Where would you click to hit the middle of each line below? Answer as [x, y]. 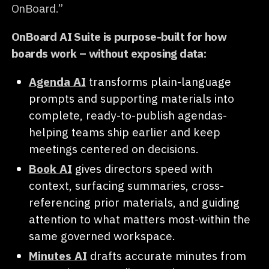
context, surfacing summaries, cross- [126, 186]
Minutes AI [58, 255]
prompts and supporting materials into [131, 98]
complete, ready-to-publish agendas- [128, 115]
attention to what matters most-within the [139, 219]
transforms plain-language [158, 82]
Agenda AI [57, 82]
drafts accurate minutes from [166, 255]
